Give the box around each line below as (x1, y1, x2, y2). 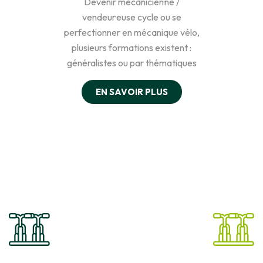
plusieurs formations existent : (72, 42, 191, 53)
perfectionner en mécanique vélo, (63, 26, 200, 38)
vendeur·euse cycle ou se (82, 11, 181, 23)
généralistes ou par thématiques (66, 57, 197, 69)
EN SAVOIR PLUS (95, 86, 168, 97)
